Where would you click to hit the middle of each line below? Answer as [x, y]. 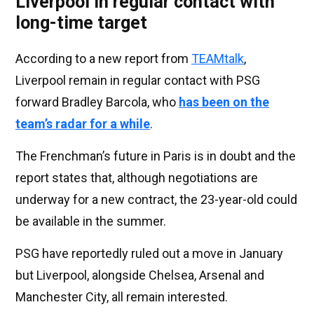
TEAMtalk [218, 59]
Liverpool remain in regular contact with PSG [138, 81]
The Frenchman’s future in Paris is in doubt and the [156, 156]
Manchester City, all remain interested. [122, 297]
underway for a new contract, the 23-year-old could [156, 200]
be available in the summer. [91, 221]
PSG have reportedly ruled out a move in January [149, 254]
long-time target [81, 23]
